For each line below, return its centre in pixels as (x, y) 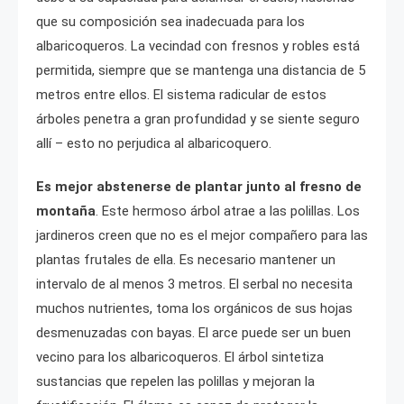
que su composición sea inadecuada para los (170, 21)
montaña (66, 211)
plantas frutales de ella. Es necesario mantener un (186, 259)
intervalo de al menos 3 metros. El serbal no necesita (194, 284)
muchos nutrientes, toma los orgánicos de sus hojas (194, 308)
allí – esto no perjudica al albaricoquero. (154, 143)
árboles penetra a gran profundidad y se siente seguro (198, 119)
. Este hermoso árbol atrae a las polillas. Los (228, 211)
